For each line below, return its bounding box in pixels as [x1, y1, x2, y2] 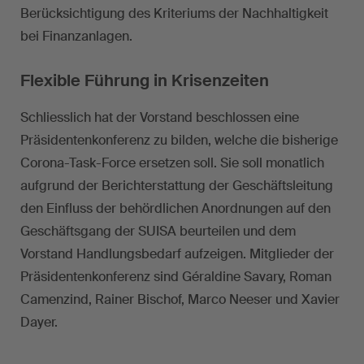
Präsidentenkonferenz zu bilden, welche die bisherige [20, 132, 338, 149]
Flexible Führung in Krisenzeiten [20, 70, 269, 92]
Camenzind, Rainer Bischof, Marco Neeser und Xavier [20, 291, 340, 309]
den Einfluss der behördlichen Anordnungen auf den [20, 200, 331, 218]
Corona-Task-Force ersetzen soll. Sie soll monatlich [20, 154, 324, 172]
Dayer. [20, 314, 58, 331]
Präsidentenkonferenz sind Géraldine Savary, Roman [20, 268, 331, 286]
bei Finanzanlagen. [20, 28, 132, 45]
